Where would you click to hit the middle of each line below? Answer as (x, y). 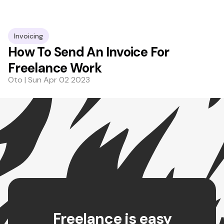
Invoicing (28, 36)
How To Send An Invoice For (89, 52)
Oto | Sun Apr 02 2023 (49, 80)
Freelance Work (55, 68)
